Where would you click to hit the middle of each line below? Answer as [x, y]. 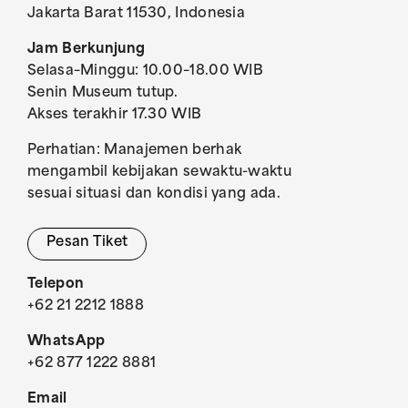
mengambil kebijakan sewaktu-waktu [159, 173]
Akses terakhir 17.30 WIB [115, 115]
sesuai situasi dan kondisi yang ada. [154, 194]
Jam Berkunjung [87, 50]
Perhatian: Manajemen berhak [135, 151]
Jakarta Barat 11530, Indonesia [136, 14]
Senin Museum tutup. [103, 93]
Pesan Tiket [87, 243]
